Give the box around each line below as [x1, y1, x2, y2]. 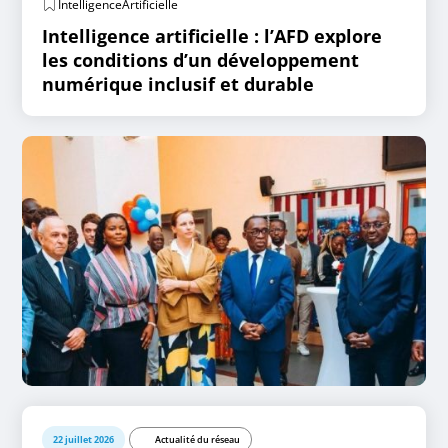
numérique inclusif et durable [42, 72, 315, 96]
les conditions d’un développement [42, 48, 360, 72]
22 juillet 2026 [53, 433, 115, 446]
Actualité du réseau [155, 433, 241, 446]
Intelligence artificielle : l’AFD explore [42, 24, 383, 48]
